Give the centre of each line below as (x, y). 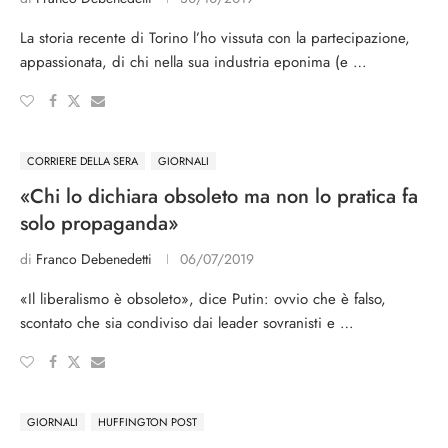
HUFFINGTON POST (147, 422)
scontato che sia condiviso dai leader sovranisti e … (187, 323)
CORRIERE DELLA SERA (82, 161)
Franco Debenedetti (94, 259)
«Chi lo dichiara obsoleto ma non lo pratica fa (219, 196)
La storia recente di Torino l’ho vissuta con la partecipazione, (215, 38)
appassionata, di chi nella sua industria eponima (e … (193, 62)
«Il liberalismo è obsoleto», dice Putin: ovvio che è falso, (203, 299)
